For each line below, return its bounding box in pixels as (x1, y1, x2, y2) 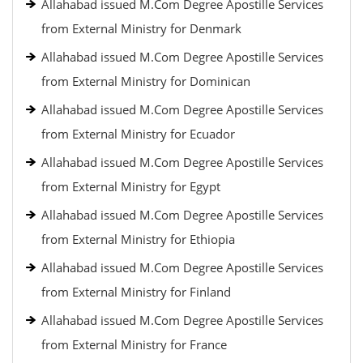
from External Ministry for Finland (41, 284, 231, 300)
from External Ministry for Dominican (41, 73, 250, 89)
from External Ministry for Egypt (41, 178, 220, 194)
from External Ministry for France (41, 336, 227, 352)
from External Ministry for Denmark (41, 20, 241, 36)
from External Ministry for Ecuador (41, 126, 235, 142)
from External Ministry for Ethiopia (41, 231, 235, 247)
